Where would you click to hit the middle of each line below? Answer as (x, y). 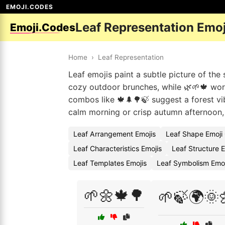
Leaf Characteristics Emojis (118, 148)
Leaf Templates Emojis (110, 163)
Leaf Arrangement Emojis (115, 134)
